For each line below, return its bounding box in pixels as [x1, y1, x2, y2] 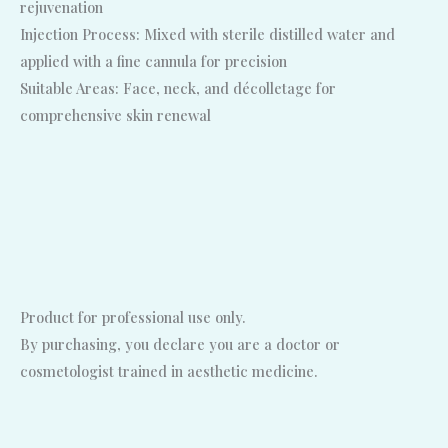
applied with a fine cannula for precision [20, 51, 287, 72]
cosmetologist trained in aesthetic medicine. [20, 360, 318, 381]
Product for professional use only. [20, 306, 246, 327]
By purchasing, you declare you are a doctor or [20, 333, 340, 354]
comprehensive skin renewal [20, 105, 211, 126]
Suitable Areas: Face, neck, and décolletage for [20, 78, 336, 99]
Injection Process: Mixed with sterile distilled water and [20, 24, 395, 45]
